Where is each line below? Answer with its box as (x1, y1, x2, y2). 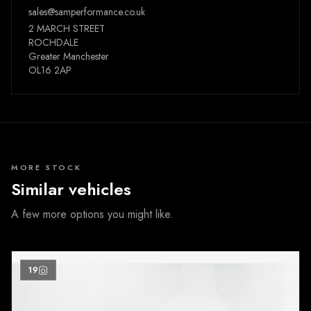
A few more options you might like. (11, 205, 174, 222)
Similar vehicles (11, 176, 131, 201)
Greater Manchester (28, 49, 109, 63)
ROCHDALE (28, 35, 78, 49)
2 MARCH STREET (28, 21, 105, 35)
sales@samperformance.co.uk (28, 4, 145, 19)
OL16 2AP (28, 62, 72, 77)
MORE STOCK (11, 161, 82, 173)
